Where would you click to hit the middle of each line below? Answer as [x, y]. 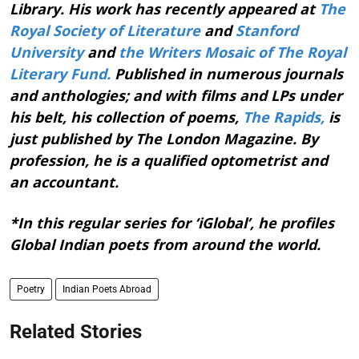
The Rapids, [284, 117]
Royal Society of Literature [105, 30]
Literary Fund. [60, 73]
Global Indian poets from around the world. [165, 244]
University [46, 52]
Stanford [267, 30]
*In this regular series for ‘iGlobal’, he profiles [172, 222]
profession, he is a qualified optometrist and [169, 160]
